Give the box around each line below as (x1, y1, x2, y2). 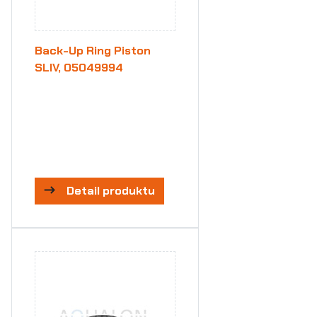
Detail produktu (67, 183, 155, 198)
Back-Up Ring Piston (35, 43, 151, 58)
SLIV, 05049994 (35, 60, 123, 75)
